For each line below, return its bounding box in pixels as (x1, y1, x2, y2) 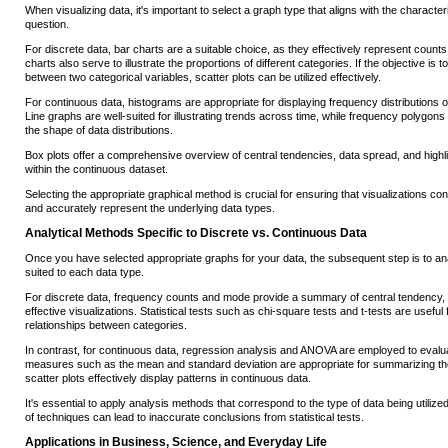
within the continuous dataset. (25, 163, 168, 176)
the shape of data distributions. (25, 124, 173, 137)
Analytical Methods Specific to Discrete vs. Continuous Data (25, 226, 367, 241)
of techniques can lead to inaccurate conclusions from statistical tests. (25, 411, 364, 424)
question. (25, 18, 69, 31)
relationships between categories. (25, 319, 187, 332)
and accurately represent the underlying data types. (25, 202, 275, 215)
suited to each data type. (25, 266, 144, 279)
